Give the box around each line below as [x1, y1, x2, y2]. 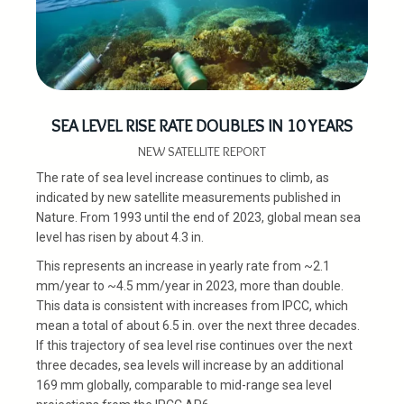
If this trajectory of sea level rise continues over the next [36, 338, 353, 353]
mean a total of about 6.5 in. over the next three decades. [36, 318, 363, 334]
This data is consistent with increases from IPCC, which [36, 298, 348, 314]
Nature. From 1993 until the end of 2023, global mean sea [36, 210, 361, 225]
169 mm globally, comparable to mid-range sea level [36, 378, 332, 393]
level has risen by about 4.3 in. [36, 230, 204, 245]
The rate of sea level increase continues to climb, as [36, 170, 329, 186]
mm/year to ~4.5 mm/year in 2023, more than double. [36, 279, 344, 294]
